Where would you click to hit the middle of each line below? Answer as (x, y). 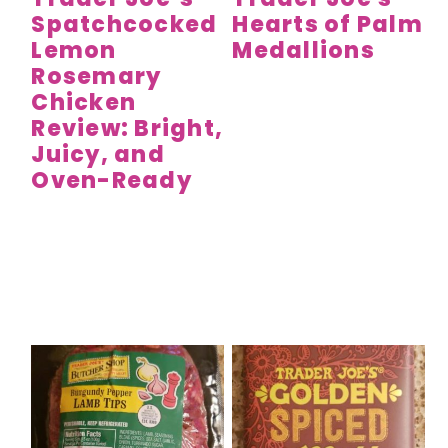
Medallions (303, 50)
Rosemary (96, 76)
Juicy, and (98, 154)
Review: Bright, (127, 128)
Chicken (83, 102)
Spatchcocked (124, 24)
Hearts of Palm (327, 24)
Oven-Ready (111, 180)
